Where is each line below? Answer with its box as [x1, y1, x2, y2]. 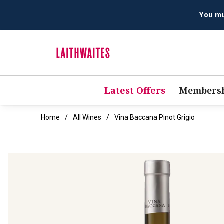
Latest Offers [104, 84, 165, 97]
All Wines [73, 113, 101, 122]
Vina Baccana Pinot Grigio [114, 113, 195, 122]
